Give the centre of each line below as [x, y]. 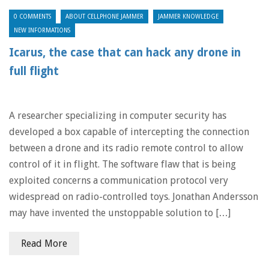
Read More [44, 243]
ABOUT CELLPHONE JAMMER [104, 17]
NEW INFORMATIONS [42, 30]
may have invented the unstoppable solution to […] [120, 213]
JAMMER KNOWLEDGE [188, 17]
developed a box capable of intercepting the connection [129, 132]
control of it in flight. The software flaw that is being [122, 164]
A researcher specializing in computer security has [118, 116]
